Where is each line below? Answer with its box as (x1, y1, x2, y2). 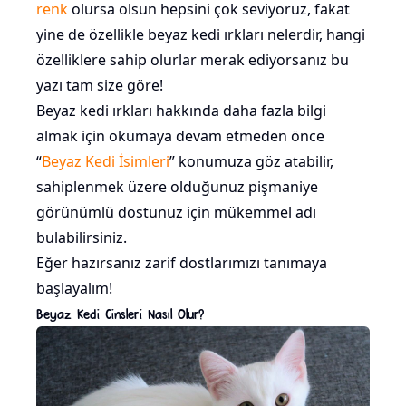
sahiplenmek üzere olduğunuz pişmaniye (36, 177, 318, 198)
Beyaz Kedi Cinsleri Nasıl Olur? (36, 304, 204, 323)
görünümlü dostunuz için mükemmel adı (36, 202, 316, 223)
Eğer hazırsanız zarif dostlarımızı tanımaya (36, 253, 327, 274)
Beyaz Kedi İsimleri (42, 151, 169, 172)
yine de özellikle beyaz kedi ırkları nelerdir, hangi (36, 24, 365, 45)
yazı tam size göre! (36, 75, 163, 96)
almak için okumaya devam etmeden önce (36, 126, 324, 147)
